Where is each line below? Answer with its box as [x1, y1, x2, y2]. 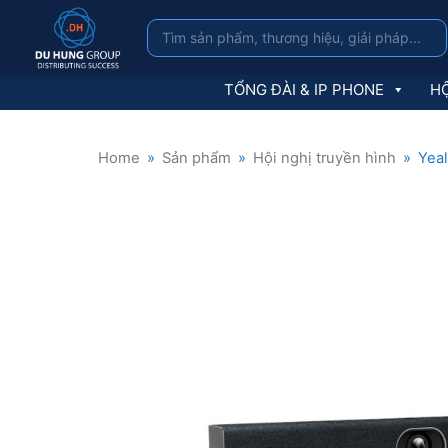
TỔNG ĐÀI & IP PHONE [224, 80, 384, 99]
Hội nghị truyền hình [253, 149, 396, 167]
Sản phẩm [162, 149, 231, 167]
